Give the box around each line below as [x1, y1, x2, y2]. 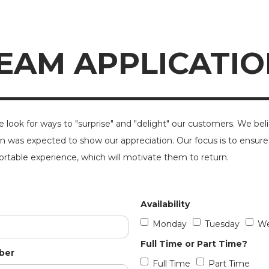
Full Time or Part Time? [141, 238, 247, 249]
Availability [141, 199, 190, 210]
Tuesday [205, 219, 240, 229]
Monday [153, 219, 187, 229]
